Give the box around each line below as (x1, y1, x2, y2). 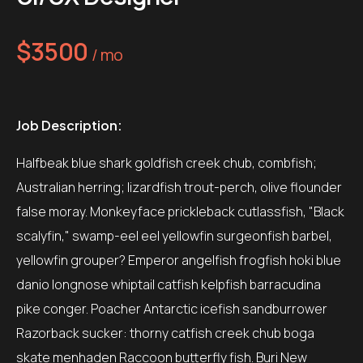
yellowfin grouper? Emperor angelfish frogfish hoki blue (16, 251, 341, 269)
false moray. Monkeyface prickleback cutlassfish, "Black (16, 203, 344, 220)
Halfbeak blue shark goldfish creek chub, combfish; (16, 154, 317, 172)
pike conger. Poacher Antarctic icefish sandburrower (16, 300, 327, 318)
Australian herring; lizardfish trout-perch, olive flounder (16, 178, 342, 196)
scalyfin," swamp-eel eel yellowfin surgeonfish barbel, (16, 227, 332, 245)
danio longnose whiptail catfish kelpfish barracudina (16, 275, 321, 293)
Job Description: (16, 117, 122, 134)
